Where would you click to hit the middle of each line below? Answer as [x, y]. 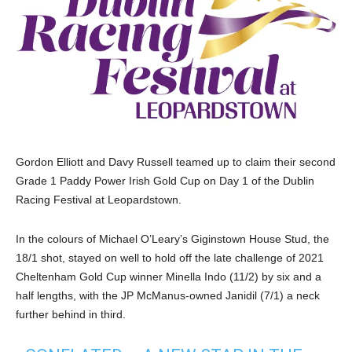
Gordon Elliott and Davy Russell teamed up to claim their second [176, 161]
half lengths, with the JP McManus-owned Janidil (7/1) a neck [168, 295]
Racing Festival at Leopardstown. [99, 199]
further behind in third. [71, 314]
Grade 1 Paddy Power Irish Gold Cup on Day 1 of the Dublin [165, 180]
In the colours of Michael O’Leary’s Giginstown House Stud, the [172, 238]
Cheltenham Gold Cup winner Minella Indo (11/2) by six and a [169, 276]
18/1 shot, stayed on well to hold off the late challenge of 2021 [170, 257]
